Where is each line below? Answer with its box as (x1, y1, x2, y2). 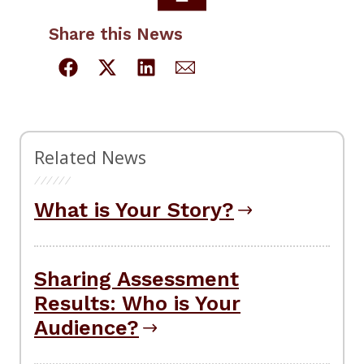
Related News (34, 145, 146, 170)
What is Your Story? (34, 197, 234, 223)
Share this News (49, 24, 183, 45)
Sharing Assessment (34, 266, 239, 291)
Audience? (34, 314, 139, 340)
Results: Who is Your (34, 290, 240, 315)
